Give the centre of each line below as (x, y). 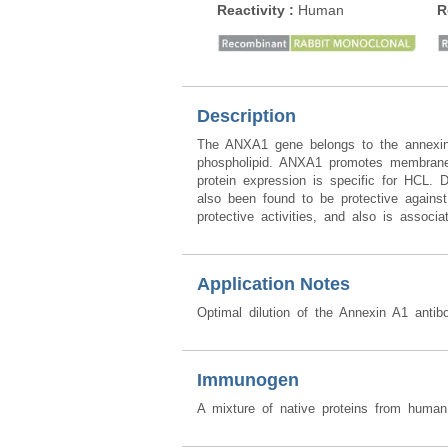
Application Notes (273, 284)
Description (246, 116)
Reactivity (253, 10)
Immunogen (248, 380)
